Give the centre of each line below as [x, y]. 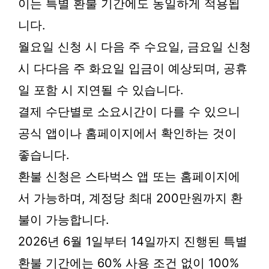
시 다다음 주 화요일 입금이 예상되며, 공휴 [133, 68]
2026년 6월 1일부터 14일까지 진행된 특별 [133, 241]
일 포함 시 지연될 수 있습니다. [101, 90]
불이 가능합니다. [64, 220]
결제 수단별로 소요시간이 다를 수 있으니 [129, 112]
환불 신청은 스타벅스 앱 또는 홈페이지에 [129, 177]
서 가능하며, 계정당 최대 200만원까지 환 [130, 198]
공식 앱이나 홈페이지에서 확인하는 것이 [127, 133]
